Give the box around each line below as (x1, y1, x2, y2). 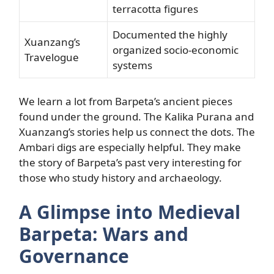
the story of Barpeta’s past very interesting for (19, 155, 242, 169)
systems (113, 57, 152, 72)
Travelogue (24, 50, 79, 64)
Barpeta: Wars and (19, 221, 188, 246)
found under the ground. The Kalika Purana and (19, 109, 254, 124)
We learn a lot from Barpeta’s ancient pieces (19, 94, 232, 108)
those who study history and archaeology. (19, 171, 222, 185)
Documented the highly (113, 27, 228, 42)
